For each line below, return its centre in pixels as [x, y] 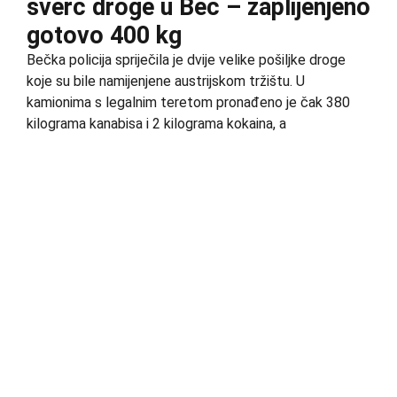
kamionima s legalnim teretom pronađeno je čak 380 [188, 103]
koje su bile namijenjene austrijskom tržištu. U [166, 82]
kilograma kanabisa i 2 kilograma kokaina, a [156, 124]
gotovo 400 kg [104, 36]
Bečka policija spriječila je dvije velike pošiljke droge [186, 60]
